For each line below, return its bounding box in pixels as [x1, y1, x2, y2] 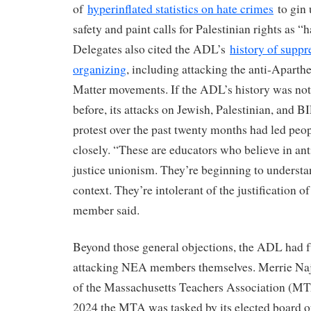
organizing [73, 61, 126, 78]
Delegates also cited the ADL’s [73, 41, 230, 58]
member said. [73, 202, 140, 219]
